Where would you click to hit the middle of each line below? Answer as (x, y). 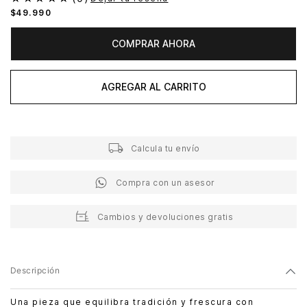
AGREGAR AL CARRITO (153, 86)
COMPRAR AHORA (153, 43)
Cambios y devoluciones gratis (165, 217)
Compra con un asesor (165, 182)
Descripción (35, 271)
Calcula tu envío (165, 148)
